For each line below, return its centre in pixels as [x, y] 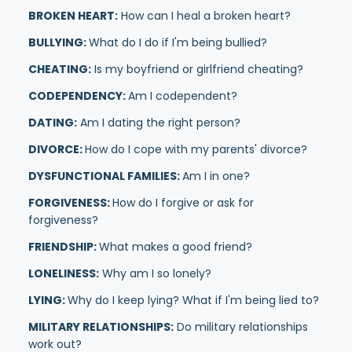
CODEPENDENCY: [78, 96]
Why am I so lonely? [155, 273]
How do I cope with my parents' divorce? [196, 149]
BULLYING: [59, 42]
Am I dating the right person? [159, 123]
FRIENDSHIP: [64, 247]
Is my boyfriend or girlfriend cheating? [197, 69]
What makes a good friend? [176, 247]
